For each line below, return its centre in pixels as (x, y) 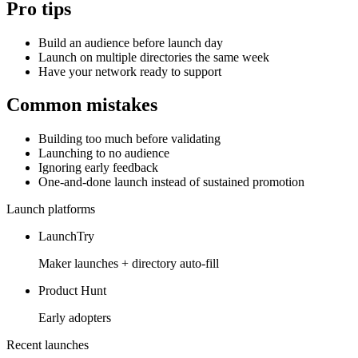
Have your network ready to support (130, 71)
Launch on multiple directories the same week (154, 57)
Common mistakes (82, 105)
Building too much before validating (129, 139)
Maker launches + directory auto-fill (129, 264)
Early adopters (75, 318)
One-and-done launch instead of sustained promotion (171, 182)
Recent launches (48, 345)
